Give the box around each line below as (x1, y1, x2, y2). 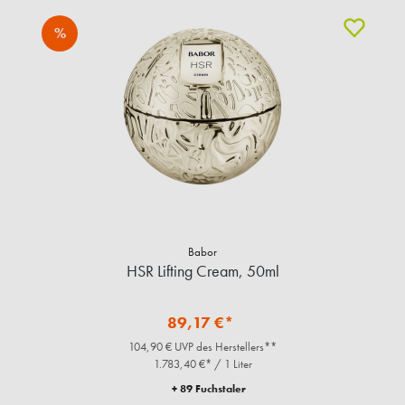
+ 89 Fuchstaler (172, 381, 246, 396)
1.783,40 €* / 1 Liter (153, 355, 252, 372)
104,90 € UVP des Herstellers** (128, 338, 277, 354)
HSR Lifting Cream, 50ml (246, 259, 279, 281)
